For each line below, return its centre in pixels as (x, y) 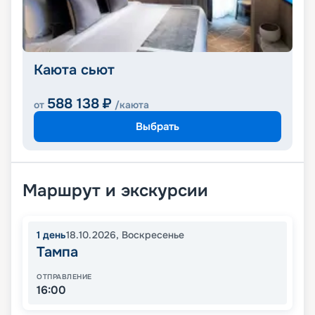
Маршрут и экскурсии (115, 191)
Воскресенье (153, 235)
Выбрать (157, 126)
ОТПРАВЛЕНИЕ (64, 277)
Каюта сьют (74, 70)
